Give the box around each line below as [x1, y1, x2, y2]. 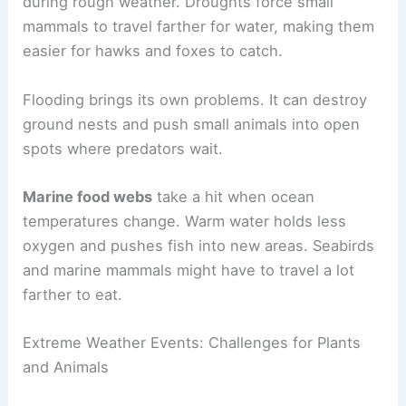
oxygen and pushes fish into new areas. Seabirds [23, 236, 375, 255]
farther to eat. [23, 285, 123, 304]
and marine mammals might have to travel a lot [23, 260, 355, 279]
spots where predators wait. [23, 139, 224, 158]
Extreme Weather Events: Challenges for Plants [23, 333, 362, 353]
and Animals [23, 358, 110, 377]
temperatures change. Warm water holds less [23, 211, 347, 230]
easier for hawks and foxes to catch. [23, 42, 284, 61]
